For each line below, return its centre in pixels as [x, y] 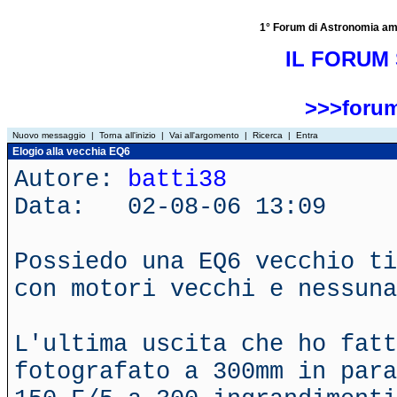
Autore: [71, 179]
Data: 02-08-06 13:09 [170, 207]
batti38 [177, 179]
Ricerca [268, 135]
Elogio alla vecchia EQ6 [70, 152]
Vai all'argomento [204, 135]
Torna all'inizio [128, 135]
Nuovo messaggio [49, 135]
